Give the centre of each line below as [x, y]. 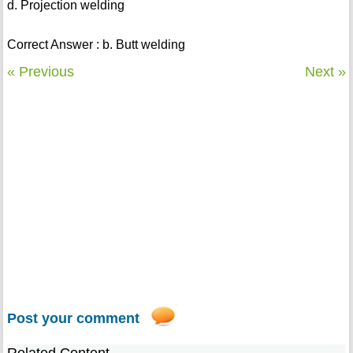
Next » [326, 72]
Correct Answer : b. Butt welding [96, 45]
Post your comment [73, 319]
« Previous [40, 72]
